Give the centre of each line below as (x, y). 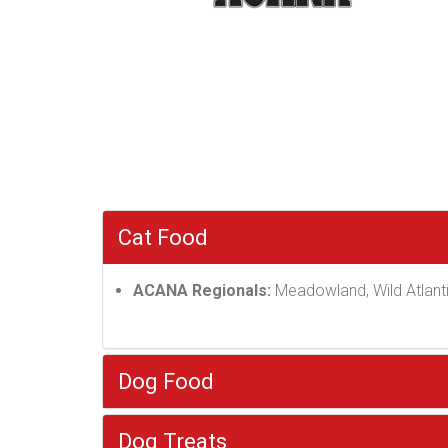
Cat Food (163, 237)
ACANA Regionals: (202, 290)
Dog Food (166, 381)
